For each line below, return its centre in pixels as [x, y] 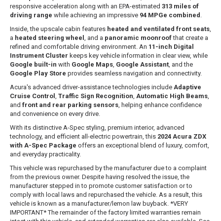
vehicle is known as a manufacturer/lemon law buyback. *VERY [99, 204]
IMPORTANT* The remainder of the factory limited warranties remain [105, 213]
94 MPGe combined [170, 15]
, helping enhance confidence [160, 105]
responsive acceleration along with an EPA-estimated [86, 6]
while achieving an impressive [96, 15]
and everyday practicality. [45, 154]
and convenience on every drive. [55, 114]
